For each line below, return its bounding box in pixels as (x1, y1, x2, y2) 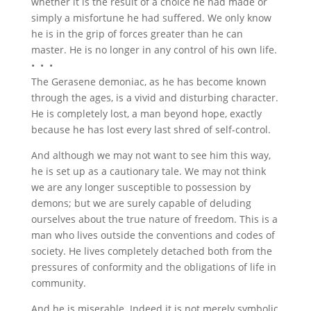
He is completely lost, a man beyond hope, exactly (31, 107, 262, 120)
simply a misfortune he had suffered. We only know (31, 11, 271, 24)
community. (31, 276, 86, 289)
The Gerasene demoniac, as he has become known (31, 75, 267, 88)
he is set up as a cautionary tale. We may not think (31, 165, 266, 178)
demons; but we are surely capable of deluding (31, 196, 251, 210)
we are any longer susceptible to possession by (31, 180, 251, 194)
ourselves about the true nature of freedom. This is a (31, 212, 278, 226)
